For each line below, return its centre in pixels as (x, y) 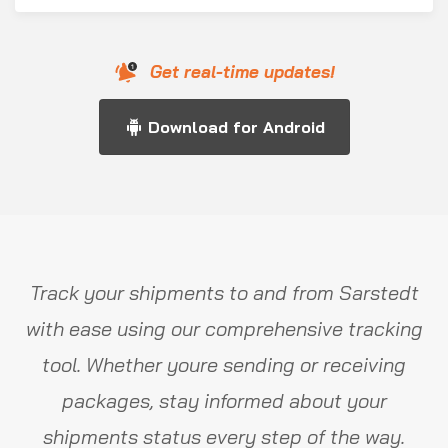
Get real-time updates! (242, 71)
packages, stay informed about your (224, 400)
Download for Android (236, 127)
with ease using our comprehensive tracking (224, 328)
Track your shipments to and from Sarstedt (224, 292)
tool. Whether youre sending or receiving (224, 364)
